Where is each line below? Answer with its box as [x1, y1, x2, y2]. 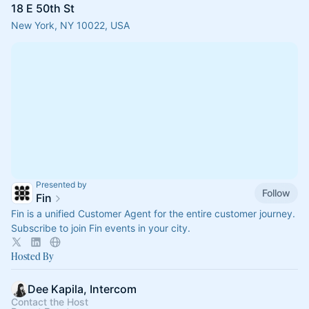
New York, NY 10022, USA [11, 19, 130, 31]
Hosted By [11, 250, 54, 263]
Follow [262, 186, 290, 199]
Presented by [36, 179, 87, 190]
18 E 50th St [11, 1, 74, 15]
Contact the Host [11, 296, 88, 308]
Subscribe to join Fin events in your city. [11, 222, 190, 234]
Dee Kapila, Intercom [28, 282, 137, 296]
